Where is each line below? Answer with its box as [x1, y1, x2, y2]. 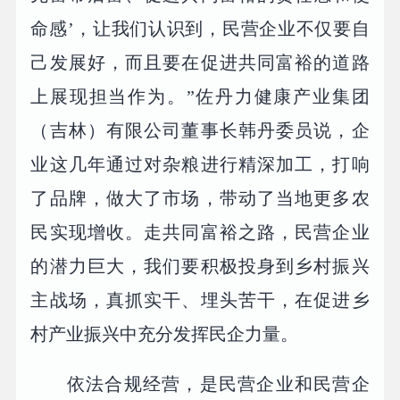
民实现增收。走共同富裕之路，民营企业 [30, 221, 370, 242]
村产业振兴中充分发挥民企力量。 [30, 323, 299, 344]
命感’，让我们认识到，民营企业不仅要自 [30, 18, 370, 38]
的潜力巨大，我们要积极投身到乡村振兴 [30, 255, 370, 276]
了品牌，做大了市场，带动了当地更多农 [30, 187, 370, 208]
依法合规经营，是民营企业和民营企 [67, 373, 370, 394]
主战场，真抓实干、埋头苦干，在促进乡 [30, 289, 370, 310]
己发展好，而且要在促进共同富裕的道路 [30, 52, 370, 72]
